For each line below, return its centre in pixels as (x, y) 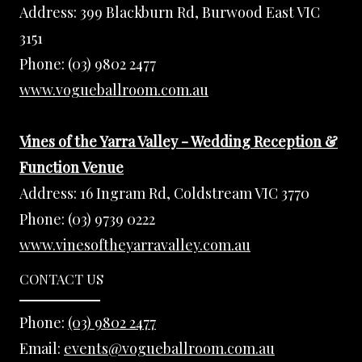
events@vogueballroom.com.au (169, 348)
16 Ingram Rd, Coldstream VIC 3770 (195, 193)
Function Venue (72, 167)
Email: (42, 348)
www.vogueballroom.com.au (114, 90)
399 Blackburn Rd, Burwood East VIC (200, 13)
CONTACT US (61, 278)
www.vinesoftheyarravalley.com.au (135, 244)
